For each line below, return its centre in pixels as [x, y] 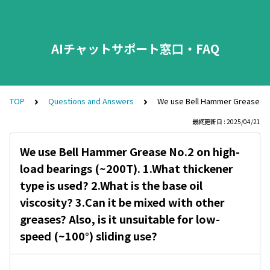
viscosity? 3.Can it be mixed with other [122, 202]
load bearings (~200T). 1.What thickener [127, 168]
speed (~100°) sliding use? [89, 236]
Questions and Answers [91, 101]
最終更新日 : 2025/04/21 [226, 121]
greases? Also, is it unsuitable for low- [120, 219]
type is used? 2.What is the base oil [111, 185]
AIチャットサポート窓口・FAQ [135, 49]
